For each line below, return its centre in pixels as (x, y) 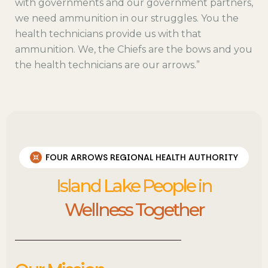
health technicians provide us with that (108, 33)
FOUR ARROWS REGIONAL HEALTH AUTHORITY (142, 157)
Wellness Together (134, 209)
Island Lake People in (134, 185)
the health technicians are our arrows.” (107, 65)
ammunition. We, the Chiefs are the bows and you (134, 49)
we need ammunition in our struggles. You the (127, 18)
